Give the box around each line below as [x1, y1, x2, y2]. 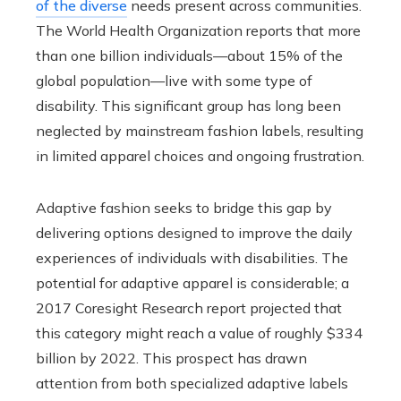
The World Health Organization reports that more [36, 21, 361, 40]
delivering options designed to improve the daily [36, 224, 353, 243]
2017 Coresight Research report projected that [36, 299, 342, 318]
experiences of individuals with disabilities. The [36, 249, 348, 268]
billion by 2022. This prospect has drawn [36, 349, 307, 368]
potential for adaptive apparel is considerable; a [36, 274, 349, 293]
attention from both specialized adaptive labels [36, 374, 348, 393]
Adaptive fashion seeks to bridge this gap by [36, 199, 332, 218]
